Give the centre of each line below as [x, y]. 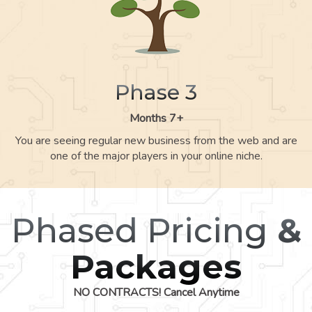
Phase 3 [156, 92]
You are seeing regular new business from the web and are [156, 140]
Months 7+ [156, 118]
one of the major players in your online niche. [156, 156]
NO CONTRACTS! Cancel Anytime [156, 292]
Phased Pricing [139, 230]
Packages [156, 266]
